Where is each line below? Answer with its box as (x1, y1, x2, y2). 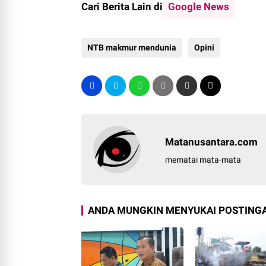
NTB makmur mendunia (87, 43, 176, 53)
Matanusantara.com (165, 135, 258, 148)
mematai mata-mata (165, 154, 242, 164)
